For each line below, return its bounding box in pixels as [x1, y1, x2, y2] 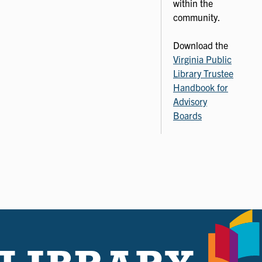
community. [173, 11, 220, 23]
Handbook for [173, 81, 228, 93]
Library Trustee [173, 67, 233, 79]
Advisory [173, 95, 207, 107]
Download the [173, 39, 228, 51]
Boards [173, 109, 202, 121]
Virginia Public [173, 53, 232, 65]
